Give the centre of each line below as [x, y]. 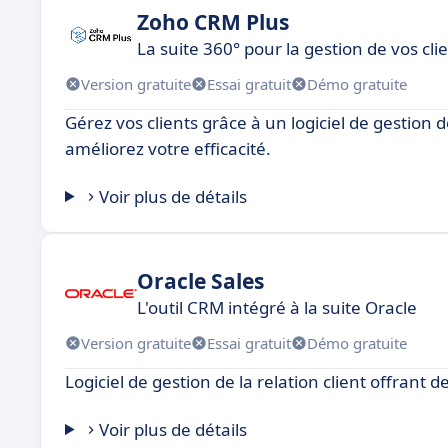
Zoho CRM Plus [213, 21]
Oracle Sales [200, 280]
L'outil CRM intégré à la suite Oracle [277, 307]
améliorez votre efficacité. [168, 148]
